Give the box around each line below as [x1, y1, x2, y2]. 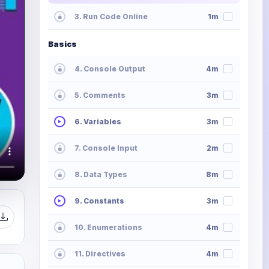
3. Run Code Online [74, 12, 148, 22]
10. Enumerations [74, 223, 142, 232]
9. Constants [74, 196, 124, 206]
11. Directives [74, 249, 125, 259]
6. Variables [74, 117, 121, 127]
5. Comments [74, 91, 125, 100]
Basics [48, 39, 77, 49]
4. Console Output [74, 64, 145, 74]
